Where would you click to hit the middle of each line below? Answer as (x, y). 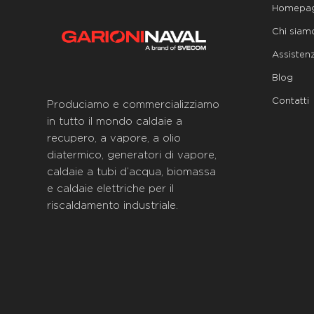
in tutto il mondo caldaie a (115, 122)
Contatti (290, 102)
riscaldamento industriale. (112, 206)
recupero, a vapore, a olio (114, 139)
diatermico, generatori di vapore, (132, 156)
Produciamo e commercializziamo (133, 105)
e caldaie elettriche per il (110, 189)
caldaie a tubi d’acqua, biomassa (131, 172)
